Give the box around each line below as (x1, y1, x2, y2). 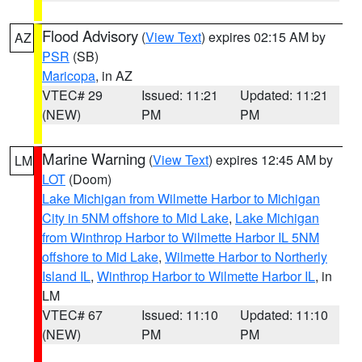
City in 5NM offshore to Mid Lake (42, 208, 229, 227)
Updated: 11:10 (240, 305, 329, 324)
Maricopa (42, 66, 95, 85)
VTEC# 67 (42, 305, 103, 324)
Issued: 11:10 (141, 305, 218, 324)
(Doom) (65, 170, 112, 188)
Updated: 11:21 (240, 86, 329, 104)
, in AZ (95, 66, 133, 85)
